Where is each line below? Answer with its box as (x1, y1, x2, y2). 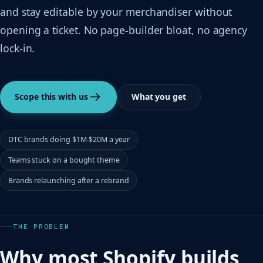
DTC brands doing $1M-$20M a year (8, 134, 130, 145)
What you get (131, 91, 186, 103)
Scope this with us (15, 91, 88, 103)
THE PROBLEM (13, 222, 70, 231)
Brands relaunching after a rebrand (8, 175, 129, 186)
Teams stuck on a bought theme (8, 154, 120, 165)
